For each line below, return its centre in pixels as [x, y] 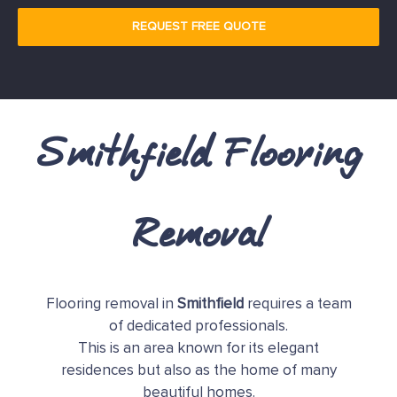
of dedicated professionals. [198, 327]
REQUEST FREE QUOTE [198, 27]
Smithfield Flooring [198, 158]
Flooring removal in [111, 305]
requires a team [297, 305]
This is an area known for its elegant [198, 349]
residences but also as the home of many [198, 371]
